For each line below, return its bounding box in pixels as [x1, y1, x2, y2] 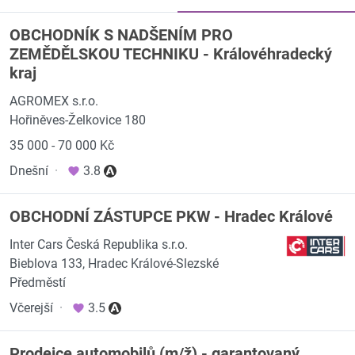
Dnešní [10, 163, 48, 178]
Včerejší [10, 300, 53, 315]
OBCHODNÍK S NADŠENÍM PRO [10, 25, 233, 44]
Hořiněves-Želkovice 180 [10, 113, 146, 128]
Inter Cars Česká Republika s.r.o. [10, 237, 188, 252]
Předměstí [10, 275, 66, 290]
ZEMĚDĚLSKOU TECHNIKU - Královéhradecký [10, 44, 332, 63]
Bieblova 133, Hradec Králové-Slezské [10, 256, 219, 271]
